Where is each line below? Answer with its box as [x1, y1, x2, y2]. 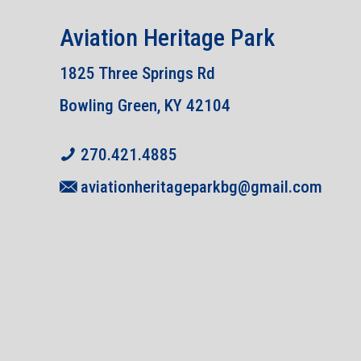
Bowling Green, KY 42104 [60, 95, 230, 115]
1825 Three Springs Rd [60, 63, 215, 83]
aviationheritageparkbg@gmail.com [81, 176, 322, 197]
